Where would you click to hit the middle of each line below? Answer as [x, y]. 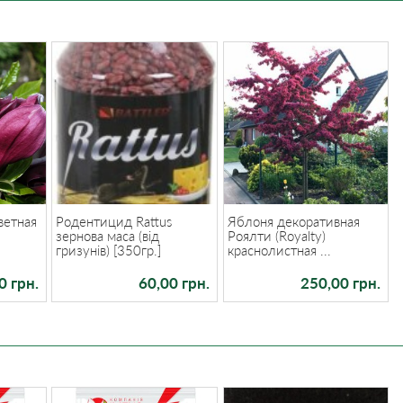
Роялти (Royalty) [276, 235]
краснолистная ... [279, 250]
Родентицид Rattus [114, 221]
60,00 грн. [175, 283]
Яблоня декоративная [293, 221]
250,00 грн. [341, 283]
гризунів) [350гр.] [109, 250]
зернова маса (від [108, 235]
